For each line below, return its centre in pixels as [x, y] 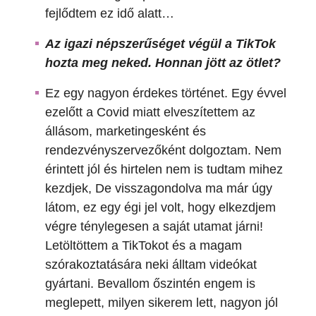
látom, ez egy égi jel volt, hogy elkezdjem [160, 208]
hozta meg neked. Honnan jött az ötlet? [163, 63]
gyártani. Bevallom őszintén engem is [150, 284]
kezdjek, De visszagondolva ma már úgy [159, 189]
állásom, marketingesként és [126, 132]
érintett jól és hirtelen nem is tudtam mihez [164, 170]
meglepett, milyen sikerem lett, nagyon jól [162, 303]
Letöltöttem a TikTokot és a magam [144, 246]
